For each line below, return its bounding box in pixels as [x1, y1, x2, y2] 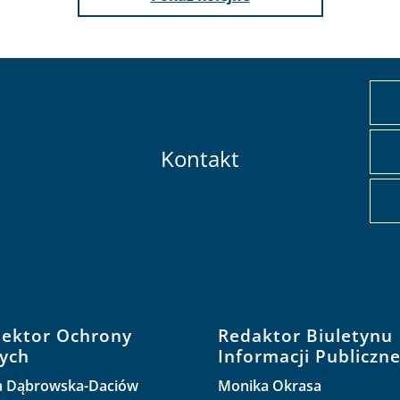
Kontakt [161, 144, 239, 173]
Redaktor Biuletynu [218, 323, 393, 347]
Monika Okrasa [218, 376, 321, 396]
